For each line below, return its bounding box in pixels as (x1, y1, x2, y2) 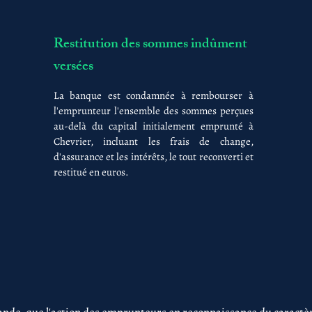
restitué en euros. (53, 165, 129, 179)
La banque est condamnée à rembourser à (53, 88, 253, 102)
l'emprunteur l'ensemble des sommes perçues (53, 104, 253, 118)
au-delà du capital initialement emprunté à (53, 119, 253, 133)
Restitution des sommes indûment (53, 33, 247, 57)
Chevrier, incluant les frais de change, (53, 134, 253, 148)
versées (53, 55, 93, 79)
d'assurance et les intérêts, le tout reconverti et (53, 150, 253, 164)
